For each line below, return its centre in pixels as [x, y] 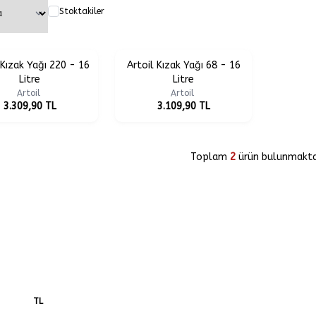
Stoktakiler [82, 11]
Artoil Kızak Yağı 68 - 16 [183, 65]
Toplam [210, 157]
